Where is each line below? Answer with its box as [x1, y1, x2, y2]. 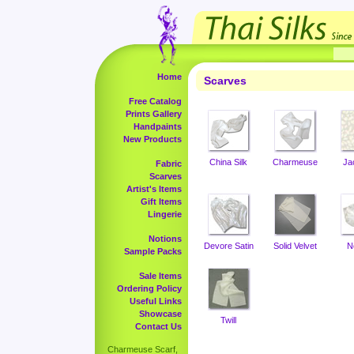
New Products [123, 134, 182, 144]
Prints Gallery [126, 109, 182, 119]
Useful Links [130, 296, 182, 306]
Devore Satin [203, 241, 254, 250]
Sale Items [139, 271, 182, 281]
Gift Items [141, 197, 182, 206]
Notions [149, 234, 182, 243]
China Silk [209, 157, 247, 167]
